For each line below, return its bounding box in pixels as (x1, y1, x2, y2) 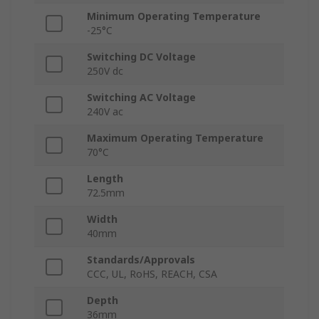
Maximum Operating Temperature (87, 131, 263, 145)
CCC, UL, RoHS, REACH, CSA (87, 267, 217, 281)
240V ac (87, 105, 123, 119)
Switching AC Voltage (87, 90, 196, 105)
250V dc (87, 64, 123, 78)
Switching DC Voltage (87, 50, 196, 64)
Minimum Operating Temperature (87, 9, 261, 23)
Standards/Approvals (87, 253, 195, 267)
